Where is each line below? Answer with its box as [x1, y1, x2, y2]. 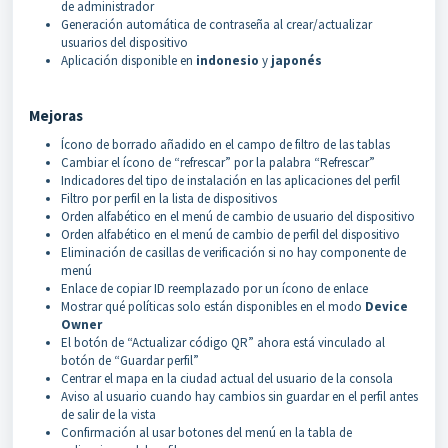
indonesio [196, 52, 259, 69]
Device [365, 298, 408, 315]
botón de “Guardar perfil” [61, 352, 199, 369]
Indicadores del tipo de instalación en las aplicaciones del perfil [61, 172, 400, 189]
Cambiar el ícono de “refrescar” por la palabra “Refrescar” [61, 154, 375, 171]
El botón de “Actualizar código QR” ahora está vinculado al [61, 334, 385, 351]
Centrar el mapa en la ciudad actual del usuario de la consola [61, 370, 393, 387]
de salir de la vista [61, 406, 156, 423]
